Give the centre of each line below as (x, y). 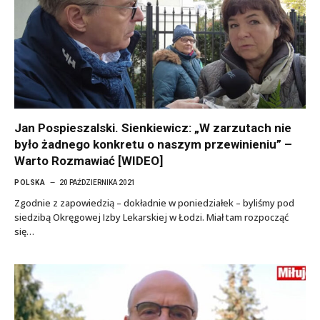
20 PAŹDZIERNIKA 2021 (97, 182)
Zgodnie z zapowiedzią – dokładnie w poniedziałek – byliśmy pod (154, 202)
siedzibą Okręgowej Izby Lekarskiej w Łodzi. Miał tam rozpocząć (151, 217)
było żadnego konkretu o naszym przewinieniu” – (153, 144)
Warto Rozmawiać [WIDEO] (89, 160)
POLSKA (30, 182)
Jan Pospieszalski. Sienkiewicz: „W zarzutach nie (153, 127)
